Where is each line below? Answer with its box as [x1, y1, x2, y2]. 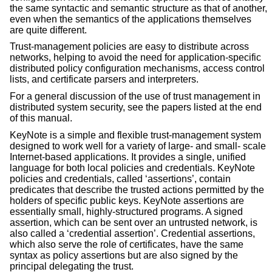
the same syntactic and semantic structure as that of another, [10, 2, 267, 13]
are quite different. [10, 24, 87, 35]
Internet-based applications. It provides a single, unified [10, 151, 246, 162]
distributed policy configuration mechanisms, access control [10, 63, 265, 74]
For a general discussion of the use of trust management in [10, 90, 260, 101]
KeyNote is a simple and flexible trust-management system [10, 129, 261, 140]
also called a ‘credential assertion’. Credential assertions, [10, 228, 255, 239]
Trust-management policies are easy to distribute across [10, 41, 249, 52]
